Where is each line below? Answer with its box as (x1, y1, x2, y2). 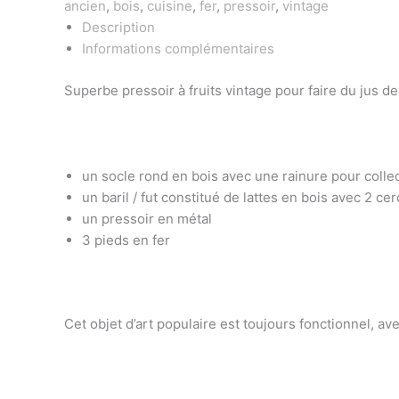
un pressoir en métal (82, 209, 212, 227)
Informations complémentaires (82, 40, 274, 58)
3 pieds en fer (82, 231, 170, 248)
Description (82, 19, 155, 37)
